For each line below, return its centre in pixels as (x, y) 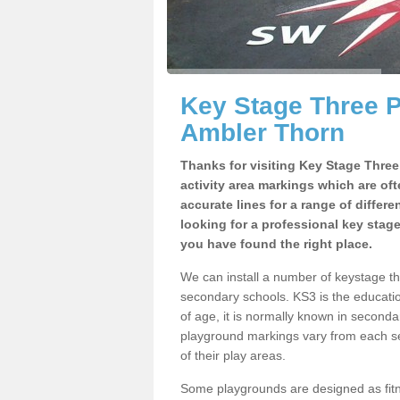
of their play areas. (233, 355)
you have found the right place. (276, 244)
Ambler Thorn (262, 133)
